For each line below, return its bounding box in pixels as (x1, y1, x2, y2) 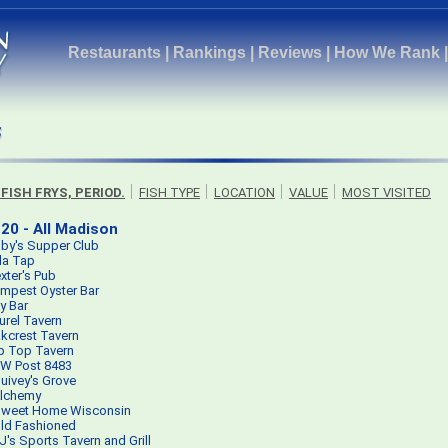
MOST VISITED (342, 185, 431, 200)
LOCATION (214, 185, 275, 200)
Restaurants (68, 44, 161, 61)
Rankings (173, 44, 246, 61)
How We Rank (334, 44, 440, 61)
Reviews (258, 44, 322, 61)
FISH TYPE (139, 185, 200, 200)
